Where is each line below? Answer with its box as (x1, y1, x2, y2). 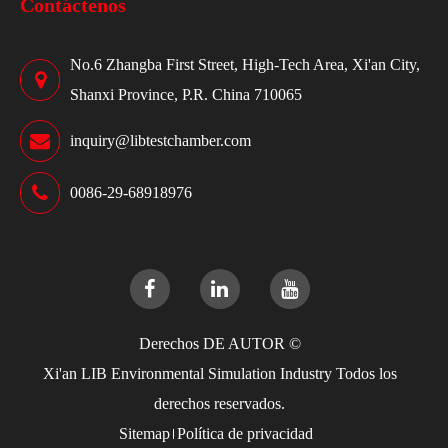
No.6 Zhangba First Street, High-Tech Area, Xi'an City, (70, 55, 420, 73)
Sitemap (119, 424, 171, 442)
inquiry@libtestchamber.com (70, 131, 251, 149)
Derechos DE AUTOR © (138, 334, 301, 352)
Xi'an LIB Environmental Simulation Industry (42, 364, 332, 382)
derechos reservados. (154, 394, 286, 412)
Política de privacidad (177, 424, 314, 442)
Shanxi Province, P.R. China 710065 (70, 85, 302, 103)
